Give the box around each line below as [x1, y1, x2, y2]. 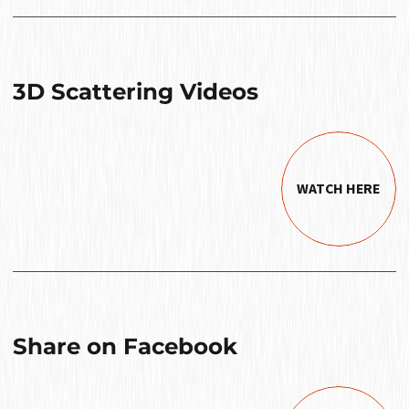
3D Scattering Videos [13, 78, 258, 106]
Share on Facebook [13, 332, 237, 361]
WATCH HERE [297, 180, 381, 198]
